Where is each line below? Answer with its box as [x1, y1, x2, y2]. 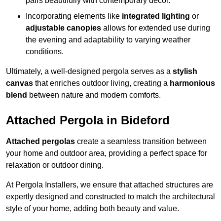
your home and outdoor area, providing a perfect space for [6, 149, 207, 158]
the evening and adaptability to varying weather [26, 36, 190, 44]
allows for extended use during [101, 24, 210, 33]
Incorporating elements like [26, 12, 122, 21]
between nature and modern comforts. [27, 91, 161, 100]
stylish [173, 67, 197, 76]
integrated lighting [122, 12, 190, 21]
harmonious [170, 79, 215, 88]
